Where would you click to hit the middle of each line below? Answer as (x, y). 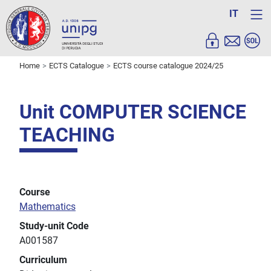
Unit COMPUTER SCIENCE (133, 112)
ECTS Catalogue (77, 66)
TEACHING (67, 135)
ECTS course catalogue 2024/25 (168, 66)
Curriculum (43, 260)
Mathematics (47, 207)
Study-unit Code (54, 226)
